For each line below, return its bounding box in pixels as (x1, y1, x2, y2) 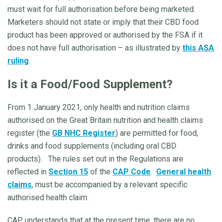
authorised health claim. (7, 192, 93, 202)
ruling (7, 55, 29, 65)
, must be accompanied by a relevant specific (32, 179, 187, 189)
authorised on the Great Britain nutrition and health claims (7, 115, 203, 125)
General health (156, 166, 211, 176)
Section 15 (49, 166, 88, 176)
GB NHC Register (52, 128, 115, 138)
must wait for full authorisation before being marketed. (7, 4, 195, 14)
